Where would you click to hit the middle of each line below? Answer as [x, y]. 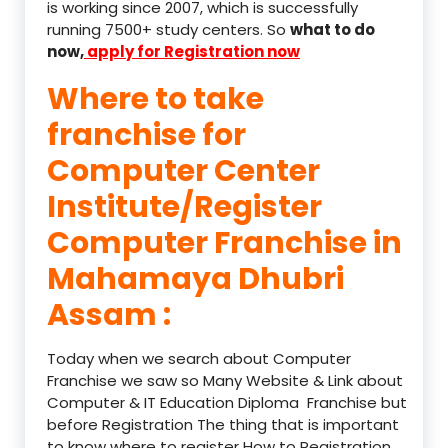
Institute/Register [184, 206]
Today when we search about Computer [199, 358]
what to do [332, 29]
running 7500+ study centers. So [168, 29]
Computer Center [183, 170]
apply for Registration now [192, 51]
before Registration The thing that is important [223, 424]
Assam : [109, 314]
